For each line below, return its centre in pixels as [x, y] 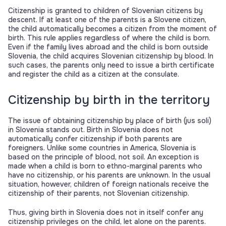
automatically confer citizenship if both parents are [95, 139]
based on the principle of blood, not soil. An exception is [104, 157]
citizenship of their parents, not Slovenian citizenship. [99, 193]
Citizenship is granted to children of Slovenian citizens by [105, 11]
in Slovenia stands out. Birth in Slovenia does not [91, 130]
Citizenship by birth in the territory [109, 100]
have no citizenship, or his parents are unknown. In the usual [109, 175]
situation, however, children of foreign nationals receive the [108, 184]
